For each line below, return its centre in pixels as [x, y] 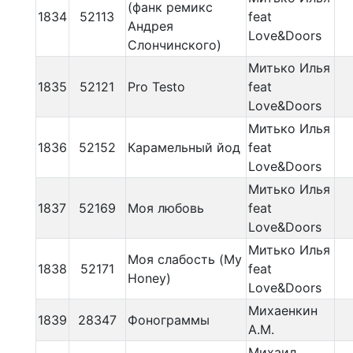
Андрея [150, 26]
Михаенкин [282, 310]
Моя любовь [165, 208]
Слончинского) [174, 45]
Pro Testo [156, 87]
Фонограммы [168, 320]
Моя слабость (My [184, 259]
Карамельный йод [184, 147]
